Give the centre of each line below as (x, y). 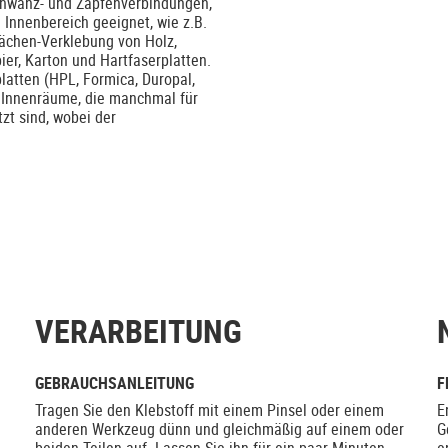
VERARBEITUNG (138, 331)
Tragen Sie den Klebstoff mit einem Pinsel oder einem (209, 410)
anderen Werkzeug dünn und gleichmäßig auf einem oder (219, 429)
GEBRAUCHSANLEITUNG (114, 383)
